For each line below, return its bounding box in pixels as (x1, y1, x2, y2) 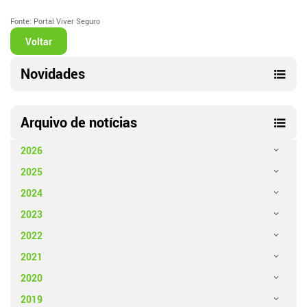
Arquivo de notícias (21, 112, 138, 132)
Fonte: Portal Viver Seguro (10, 16, 101, 26)
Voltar (25, 34, 53, 48)
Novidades (21, 64, 86, 83)
